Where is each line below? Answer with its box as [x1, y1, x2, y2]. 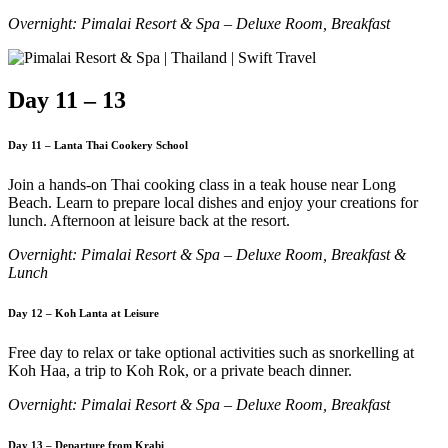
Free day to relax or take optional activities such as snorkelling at [8, 343, 414, 361]
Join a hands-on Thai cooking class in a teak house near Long [8, 175, 396, 193]
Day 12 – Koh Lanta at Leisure [8, 306, 159, 319]
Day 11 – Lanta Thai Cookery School [8, 138, 188, 151]
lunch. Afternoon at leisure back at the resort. [8, 211, 290, 229]
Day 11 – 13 [8, 86, 126, 113]
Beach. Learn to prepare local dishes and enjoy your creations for [8, 193, 418, 211]
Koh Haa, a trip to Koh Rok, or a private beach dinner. [8, 361, 352, 379]
